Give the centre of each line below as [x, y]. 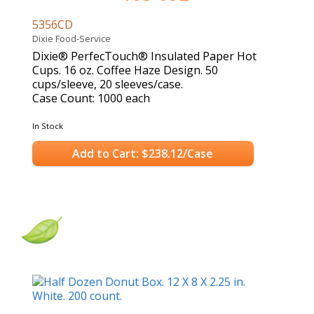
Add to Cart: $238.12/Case [143, 153]
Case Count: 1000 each [91, 98]
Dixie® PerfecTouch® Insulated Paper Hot [144, 56]
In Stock [48, 126]
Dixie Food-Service [74, 39]
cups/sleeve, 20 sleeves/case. [108, 84]
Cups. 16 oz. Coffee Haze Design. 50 [125, 70]
